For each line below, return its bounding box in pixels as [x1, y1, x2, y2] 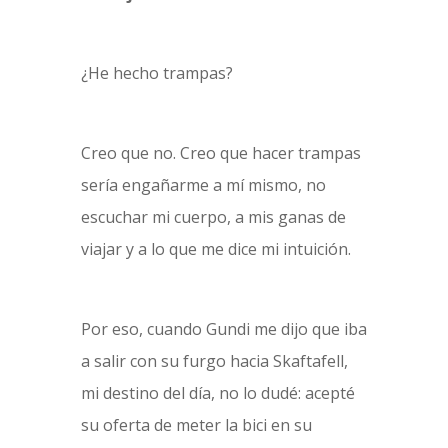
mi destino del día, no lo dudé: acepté [80, 382, 355, 404]
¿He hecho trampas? [80, 62, 233, 84]
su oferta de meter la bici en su [80, 414, 312, 436]
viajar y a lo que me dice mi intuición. [80, 238, 351, 260]
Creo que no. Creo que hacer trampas [80, 142, 361, 164]
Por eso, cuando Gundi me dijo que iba [80, 318, 367, 340]
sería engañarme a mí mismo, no [80, 174, 326, 196]
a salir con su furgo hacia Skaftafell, [80, 350, 348, 372]
